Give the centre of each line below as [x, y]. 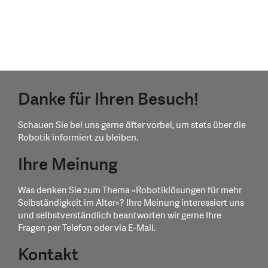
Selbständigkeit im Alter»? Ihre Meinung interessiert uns [131, 203]
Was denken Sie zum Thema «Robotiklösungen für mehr [130, 190]
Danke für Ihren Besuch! [108, 99]
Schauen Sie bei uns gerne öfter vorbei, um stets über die [132, 125]
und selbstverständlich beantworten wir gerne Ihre [120, 215]
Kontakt [48, 255]
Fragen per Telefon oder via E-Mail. [87, 228]
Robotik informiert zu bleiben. [78, 138]
